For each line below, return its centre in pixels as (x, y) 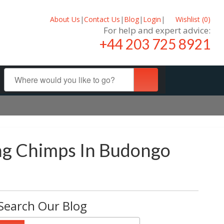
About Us (65, 19)
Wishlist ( (189, 19)
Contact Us (102, 19)
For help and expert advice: (157, 30)
